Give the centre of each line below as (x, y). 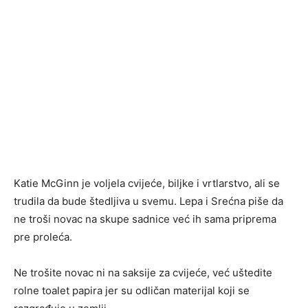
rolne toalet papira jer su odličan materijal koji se (132, 290)
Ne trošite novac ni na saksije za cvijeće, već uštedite (143, 273)
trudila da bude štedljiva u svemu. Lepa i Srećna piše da (148, 201)
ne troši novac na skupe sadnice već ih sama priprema (145, 219)
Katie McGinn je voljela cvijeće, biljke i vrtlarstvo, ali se (147, 183)
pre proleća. (43, 237)
